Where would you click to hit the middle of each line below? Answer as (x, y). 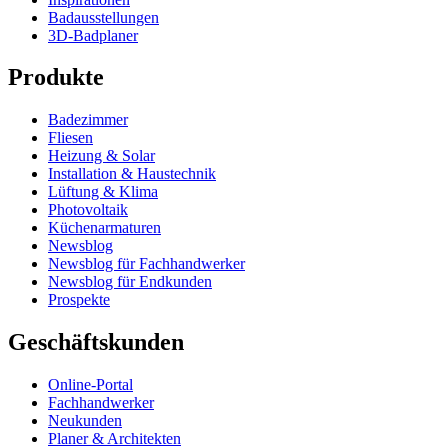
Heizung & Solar (101, 156)
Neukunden (85, 421)
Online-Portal (90, 385)
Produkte (56, 77)
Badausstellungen (103, 17)
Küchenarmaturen (104, 228)
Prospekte (79, 300)
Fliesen (70, 138)
